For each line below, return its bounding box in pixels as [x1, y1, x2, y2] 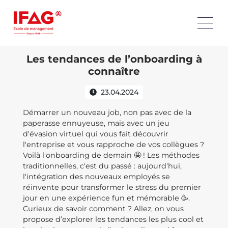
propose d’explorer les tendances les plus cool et [23, 215, 204, 224]
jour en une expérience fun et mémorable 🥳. [23, 193, 190, 203]
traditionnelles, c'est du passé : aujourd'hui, [23, 161, 182, 170]
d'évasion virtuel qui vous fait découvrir [23, 129, 168, 138]
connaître [88, 65, 140, 77]
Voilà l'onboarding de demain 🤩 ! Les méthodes [23, 151, 199, 160]
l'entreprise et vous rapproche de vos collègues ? [23, 140, 204, 149]
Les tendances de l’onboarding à [26, 53, 202, 65]
